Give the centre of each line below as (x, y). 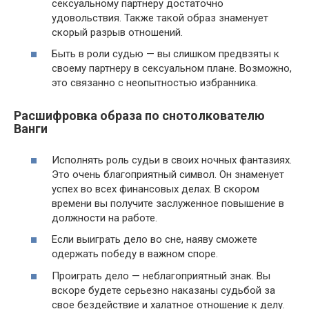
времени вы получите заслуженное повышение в (168, 203)
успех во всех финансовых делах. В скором (156, 189)
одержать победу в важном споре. (135, 254)
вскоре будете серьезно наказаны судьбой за (163, 290)
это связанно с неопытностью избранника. (155, 83)
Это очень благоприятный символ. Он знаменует (168, 174)
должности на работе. (104, 218)
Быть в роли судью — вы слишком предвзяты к (166, 54)
